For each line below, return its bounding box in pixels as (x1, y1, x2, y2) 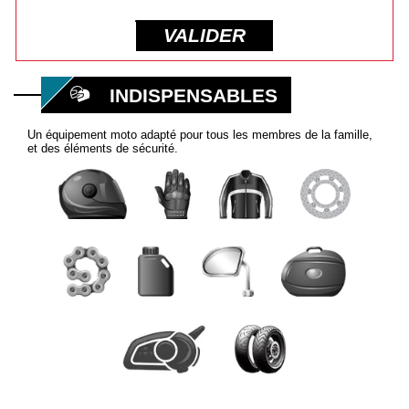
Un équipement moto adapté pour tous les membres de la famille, (27, 127, 372, 142)
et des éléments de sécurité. (27, 141, 178, 155)
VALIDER (163, 25, 246, 47)
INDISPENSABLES (110, 84, 278, 106)
